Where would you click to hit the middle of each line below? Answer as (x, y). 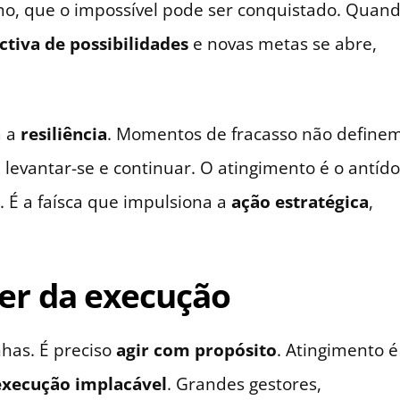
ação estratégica (300, 201)
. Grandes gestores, (244, 383)
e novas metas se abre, (283, 43)
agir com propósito (196, 349)
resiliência (64, 133)
